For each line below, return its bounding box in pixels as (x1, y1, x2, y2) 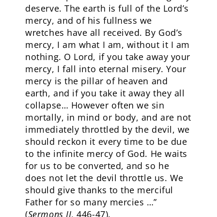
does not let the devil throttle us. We (25, 172, 184, 184)
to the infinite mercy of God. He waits (25, 148, 187, 159)
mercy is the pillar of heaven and (25, 75, 168, 87)
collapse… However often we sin (25, 99, 165, 111)
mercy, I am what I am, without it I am (25, 39, 190, 50)
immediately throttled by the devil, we (25, 124, 190, 135)
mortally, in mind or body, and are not (25, 111, 191, 123)
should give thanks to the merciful (25, 184, 173, 196)
